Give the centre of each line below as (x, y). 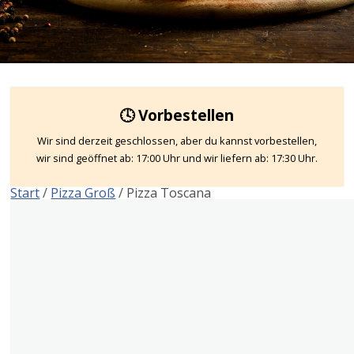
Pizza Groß (83, 192)
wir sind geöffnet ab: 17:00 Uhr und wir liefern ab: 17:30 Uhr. (177, 158)
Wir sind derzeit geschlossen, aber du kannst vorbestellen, (177, 140)
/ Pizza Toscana (164, 192)
